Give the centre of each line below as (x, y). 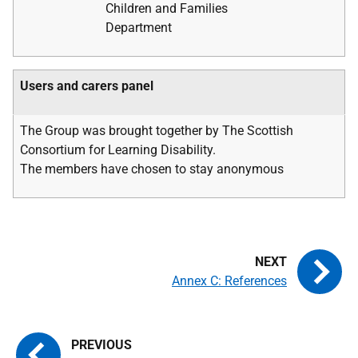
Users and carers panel (87, 86)
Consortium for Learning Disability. (118, 150)
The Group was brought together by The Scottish (157, 131)
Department (139, 28)
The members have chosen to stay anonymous (152, 169)
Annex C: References (229, 281)
